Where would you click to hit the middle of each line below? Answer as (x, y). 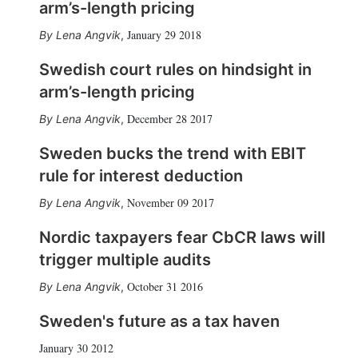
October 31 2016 (165, 286)
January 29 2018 (164, 34)
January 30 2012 (76, 348)
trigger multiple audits (125, 259)
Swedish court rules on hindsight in (175, 69)
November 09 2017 (170, 202)
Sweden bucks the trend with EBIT (172, 153)
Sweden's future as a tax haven (159, 321)
